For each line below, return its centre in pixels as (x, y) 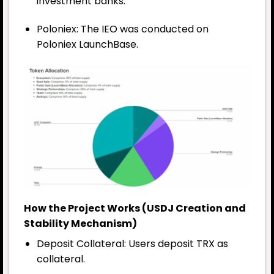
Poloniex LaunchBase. (87, 44)
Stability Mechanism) (80, 224)
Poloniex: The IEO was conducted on (122, 29)
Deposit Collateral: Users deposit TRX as (132, 244)
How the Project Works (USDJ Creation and (135, 209)
